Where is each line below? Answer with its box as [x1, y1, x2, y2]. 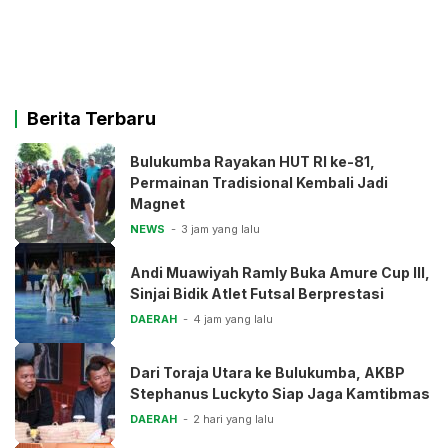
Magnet [130, 195, 185, 213]
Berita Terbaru [27, 108, 156, 130]
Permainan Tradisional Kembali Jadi [130, 174, 388, 192]
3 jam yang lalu [181, 222, 260, 237]
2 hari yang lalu [193, 411, 274, 426]
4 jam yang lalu [193, 311, 273, 326]
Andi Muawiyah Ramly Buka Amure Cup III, [130, 263, 430, 281]
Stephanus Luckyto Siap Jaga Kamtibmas [130, 384, 430, 402]
